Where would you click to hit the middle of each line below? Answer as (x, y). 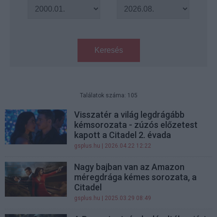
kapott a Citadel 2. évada (123, 135)
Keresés (108, 50)
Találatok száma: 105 (108, 95)
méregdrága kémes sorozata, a (136, 177)
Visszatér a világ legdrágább (130, 115)
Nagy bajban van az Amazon (130, 167)
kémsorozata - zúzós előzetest (136, 125)
